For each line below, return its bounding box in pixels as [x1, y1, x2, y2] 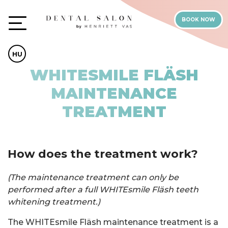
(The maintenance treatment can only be [8, 173, 179, 182]
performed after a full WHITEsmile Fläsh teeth [8, 185, 198, 194]
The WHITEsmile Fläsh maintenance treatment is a [8, 217, 218, 227]
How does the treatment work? [8, 147, 198, 161]
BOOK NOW [182, 16, 215, 23]
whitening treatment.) [8, 197, 100, 207]
